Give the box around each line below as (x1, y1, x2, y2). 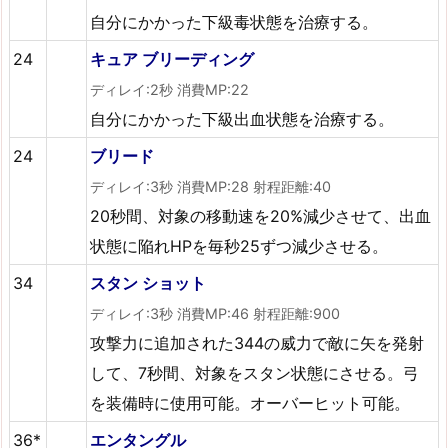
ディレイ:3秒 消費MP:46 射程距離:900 (90, 304, 341, 322)
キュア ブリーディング (90, 48, 255, 69)
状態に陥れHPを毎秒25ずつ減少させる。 (90, 235, 389, 256)
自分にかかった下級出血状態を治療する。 (90, 108, 395, 129)
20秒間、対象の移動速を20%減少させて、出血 (90, 205, 432, 226)
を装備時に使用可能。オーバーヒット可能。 (90, 392, 411, 413)
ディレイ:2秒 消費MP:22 (90, 80, 250, 98)
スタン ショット (90, 272, 207, 293)
